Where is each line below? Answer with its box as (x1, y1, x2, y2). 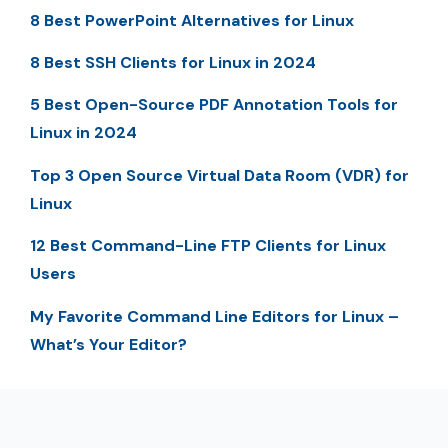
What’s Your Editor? (30, 333, 187, 355)
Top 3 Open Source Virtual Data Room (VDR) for (30, 164, 409, 186)
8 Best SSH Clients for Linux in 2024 (30, 52, 316, 74)
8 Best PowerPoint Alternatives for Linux (30, 9, 354, 31)
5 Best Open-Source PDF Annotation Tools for (30, 94, 398, 116)
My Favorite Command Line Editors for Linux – (30, 305, 399, 327)
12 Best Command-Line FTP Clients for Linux (30, 235, 386, 257)
